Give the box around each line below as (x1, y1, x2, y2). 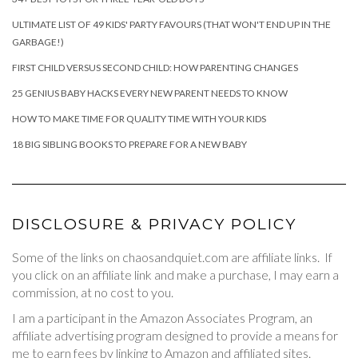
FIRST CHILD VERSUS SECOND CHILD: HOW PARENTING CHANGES (12, 62, 298, 74)
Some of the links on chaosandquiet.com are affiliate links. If (12, 249, 332, 265)
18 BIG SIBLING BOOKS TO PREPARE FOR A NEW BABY (12, 138, 247, 151)
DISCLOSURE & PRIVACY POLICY (12, 215, 296, 234)
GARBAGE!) (12, 36, 64, 49)
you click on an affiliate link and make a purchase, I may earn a (12, 267, 339, 283)
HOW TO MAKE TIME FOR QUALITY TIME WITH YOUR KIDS (12, 113, 266, 125)
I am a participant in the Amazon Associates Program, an (12, 310, 312, 326)
